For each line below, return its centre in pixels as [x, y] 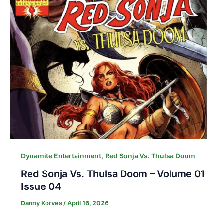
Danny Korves [42, 203]
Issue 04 [41, 187]
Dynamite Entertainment [61, 156]
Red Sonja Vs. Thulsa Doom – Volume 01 [113, 174]
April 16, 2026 [88, 203]
